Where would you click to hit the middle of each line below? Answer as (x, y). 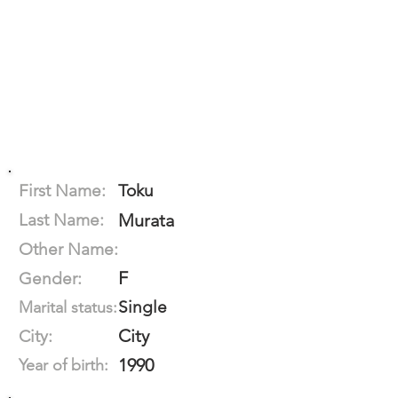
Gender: (50, 279)
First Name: (62, 191)
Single (143, 307)
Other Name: (68, 249)
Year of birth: (64, 365)
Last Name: (61, 220)
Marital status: (68, 307)
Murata (146, 220)
